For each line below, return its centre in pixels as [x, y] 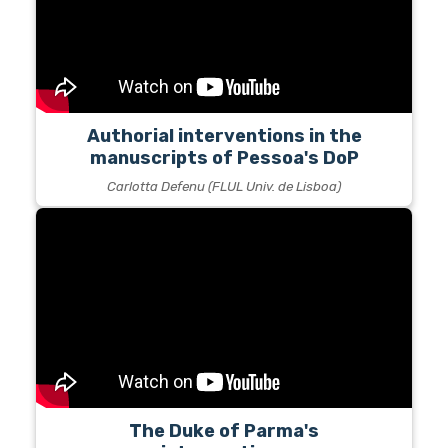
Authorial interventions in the [224, 136]
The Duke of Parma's [224, 431]
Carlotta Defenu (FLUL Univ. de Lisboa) [224, 187]
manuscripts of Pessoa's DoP [224, 158]
